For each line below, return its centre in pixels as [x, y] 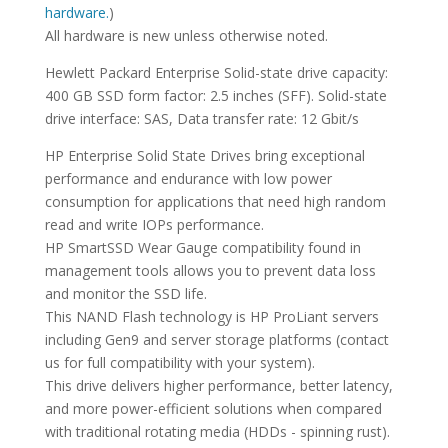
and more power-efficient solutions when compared [213, 409]
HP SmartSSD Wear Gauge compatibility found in [202, 248]
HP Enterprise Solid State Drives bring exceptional [204, 156]
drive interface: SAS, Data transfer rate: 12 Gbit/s [201, 119]
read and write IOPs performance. [154, 225]
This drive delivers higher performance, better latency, [218, 386]
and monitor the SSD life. [125, 294]
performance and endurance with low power [188, 179]
